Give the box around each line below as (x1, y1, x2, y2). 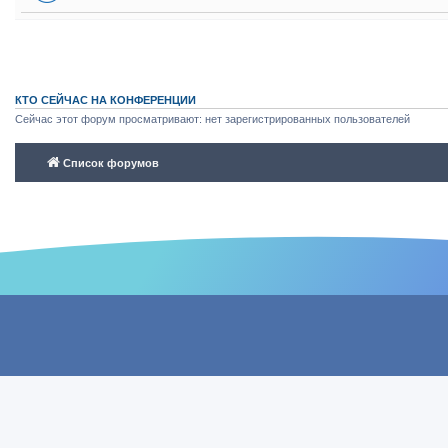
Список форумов (63, 156, 159, 169)
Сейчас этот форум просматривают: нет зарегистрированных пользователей (15, 113, 410, 125)
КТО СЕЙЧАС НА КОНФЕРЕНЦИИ (15, 94, 196, 106)
